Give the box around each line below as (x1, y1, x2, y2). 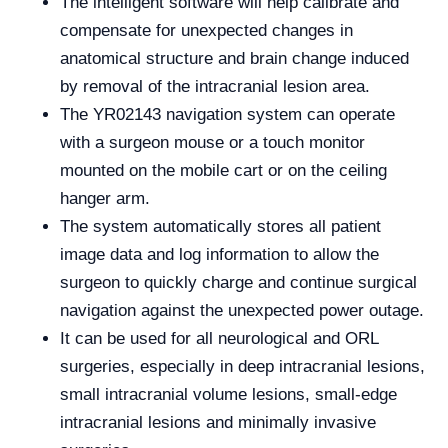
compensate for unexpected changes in (60, 21, 353, 40)
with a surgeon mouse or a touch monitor (60, 133, 365, 152)
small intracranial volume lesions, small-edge (60, 385, 397, 404)
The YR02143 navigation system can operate (60, 105, 395, 124)
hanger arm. (60, 189, 150, 208)
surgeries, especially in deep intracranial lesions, (60, 357, 425, 376)
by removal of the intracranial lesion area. (60, 77, 370, 96)
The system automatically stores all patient (60, 217, 381, 236)
